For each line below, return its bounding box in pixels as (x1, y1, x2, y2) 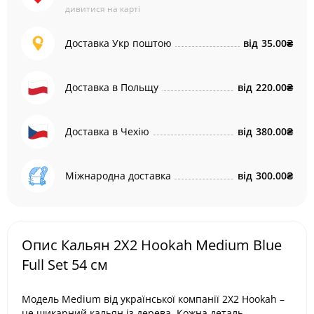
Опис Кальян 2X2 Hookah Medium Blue (22, 235, 282, 254)
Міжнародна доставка (65, 169, 171, 182)
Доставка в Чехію (65, 125, 149, 138)
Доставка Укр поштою (65, 36, 172, 50)
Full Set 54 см (22, 255, 108, 274)
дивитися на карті (65, 3, 140, 15)
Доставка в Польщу (65, 81, 158, 94)
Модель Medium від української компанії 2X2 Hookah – (22, 292, 285, 306)
